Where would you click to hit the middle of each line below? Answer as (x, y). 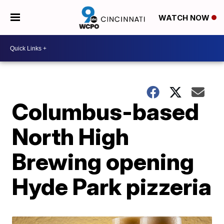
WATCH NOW (185, 18)
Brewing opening (103, 161)
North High (71, 136)
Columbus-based (106, 111)
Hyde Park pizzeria (112, 186)
